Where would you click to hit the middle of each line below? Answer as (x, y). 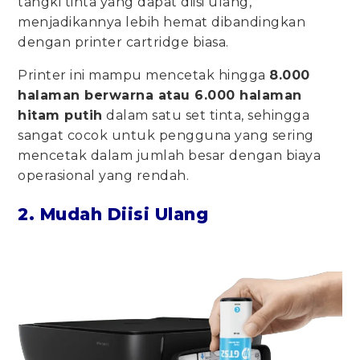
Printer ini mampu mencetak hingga (144, 75)
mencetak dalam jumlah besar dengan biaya (170, 155)
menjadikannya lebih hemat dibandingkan (162, 22)
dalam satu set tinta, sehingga (206, 115)
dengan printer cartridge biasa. (125, 42)
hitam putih (60, 115)
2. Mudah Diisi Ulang (113, 214)
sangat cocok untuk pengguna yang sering (166, 135)
